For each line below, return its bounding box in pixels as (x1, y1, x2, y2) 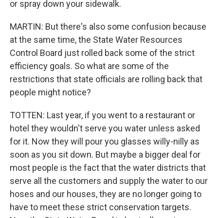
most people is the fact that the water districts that (10, 163, 206, 173)
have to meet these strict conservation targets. (10, 202, 191, 213)
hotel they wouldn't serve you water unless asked (10, 123, 200, 134)
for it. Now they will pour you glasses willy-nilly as (10, 136, 200, 147)
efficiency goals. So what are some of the (10, 61, 169, 72)
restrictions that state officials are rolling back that (10, 74, 202, 85)
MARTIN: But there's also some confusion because (10, 21, 206, 32)
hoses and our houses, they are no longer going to (10, 189, 201, 200)
